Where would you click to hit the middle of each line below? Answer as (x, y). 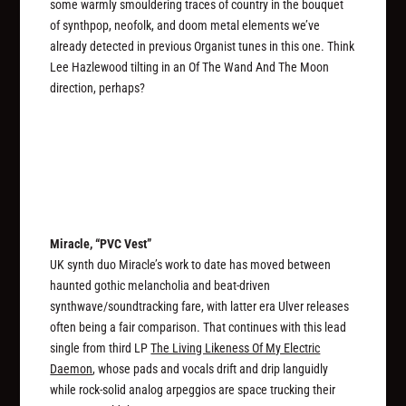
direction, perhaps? (98, 87)
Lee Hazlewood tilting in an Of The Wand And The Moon (190, 67)
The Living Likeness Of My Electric (236, 348)
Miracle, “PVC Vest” (101, 244)
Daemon (72, 369)
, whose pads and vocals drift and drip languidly (211, 369)
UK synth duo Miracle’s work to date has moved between (191, 265)
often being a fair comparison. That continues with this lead (198, 328)
